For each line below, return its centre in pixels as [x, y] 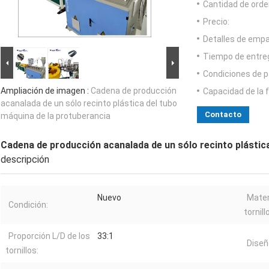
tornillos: [22, 251]
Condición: [28, 205]
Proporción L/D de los [49, 236]
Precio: [216, 22]
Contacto [223, 115]
